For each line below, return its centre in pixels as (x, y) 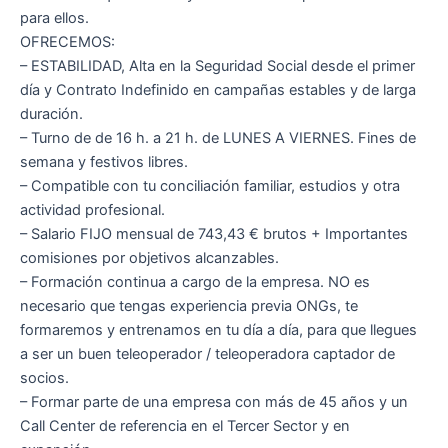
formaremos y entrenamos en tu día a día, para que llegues (218, 330)
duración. (51, 114)
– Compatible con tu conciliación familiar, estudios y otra (210, 186)
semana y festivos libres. (104, 162)
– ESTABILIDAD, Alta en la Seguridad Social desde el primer (217, 66)
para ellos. (54, 18)
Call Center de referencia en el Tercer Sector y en (185, 426)
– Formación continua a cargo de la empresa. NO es (195, 282)
